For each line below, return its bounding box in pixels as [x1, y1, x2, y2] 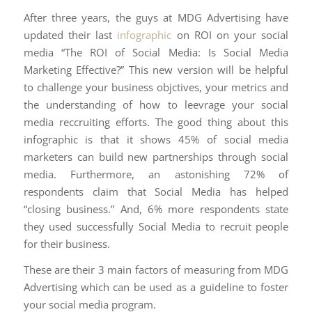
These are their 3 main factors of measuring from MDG [23, 263, 289, 277]
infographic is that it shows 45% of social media [23, 132, 289, 146]
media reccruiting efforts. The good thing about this [23, 114, 289, 129]
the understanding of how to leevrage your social [23, 97, 289, 111]
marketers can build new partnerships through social [23, 149, 289, 164]
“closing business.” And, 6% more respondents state [23, 201, 289, 216]
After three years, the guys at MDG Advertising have [23, 10, 289, 24]
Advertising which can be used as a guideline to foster [23, 280, 289, 295]
